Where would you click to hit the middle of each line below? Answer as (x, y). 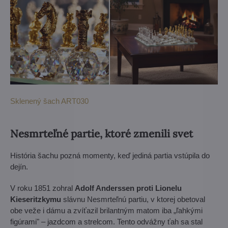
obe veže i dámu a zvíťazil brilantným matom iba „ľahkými (106, 211)
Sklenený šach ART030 (49, 101)
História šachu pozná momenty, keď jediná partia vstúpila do (110, 156)
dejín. (19, 167)
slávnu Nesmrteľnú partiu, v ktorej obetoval (133, 199)
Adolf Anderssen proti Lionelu (128, 188)
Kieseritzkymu (36, 199)
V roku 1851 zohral (42, 188)
